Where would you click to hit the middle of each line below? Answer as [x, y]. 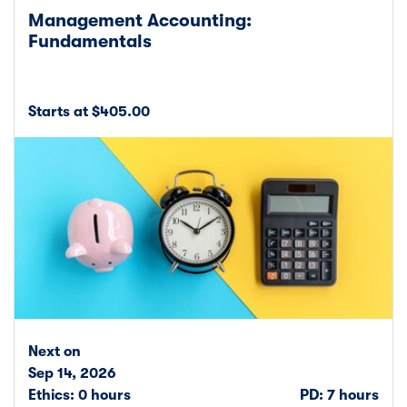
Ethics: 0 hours [79, 395]
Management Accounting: [140, 20]
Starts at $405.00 [89, 111]
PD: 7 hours [339, 395]
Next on [55, 351]
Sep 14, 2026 [72, 373]
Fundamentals [90, 41]
